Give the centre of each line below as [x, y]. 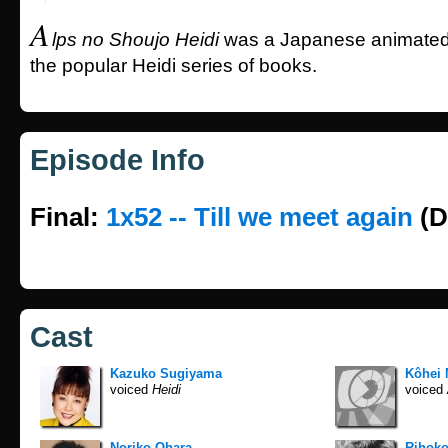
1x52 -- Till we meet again [259, 217]
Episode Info [117, 160]
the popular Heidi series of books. [173, 65]
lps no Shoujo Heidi [138, 39]
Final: [68, 217]
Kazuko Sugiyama [166, 373]
